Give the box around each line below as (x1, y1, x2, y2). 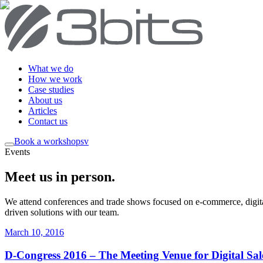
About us (28, 95, 62, 105)
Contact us (28, 116, 68, 126)
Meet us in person (5, 168, 112, 184)
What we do (28, 63, 73, 73)
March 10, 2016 (5, 227, 64, 237)
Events (5, 147, 30, 157)
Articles (28, 106, 57, 116)
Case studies (28, 85, 74, 95)
